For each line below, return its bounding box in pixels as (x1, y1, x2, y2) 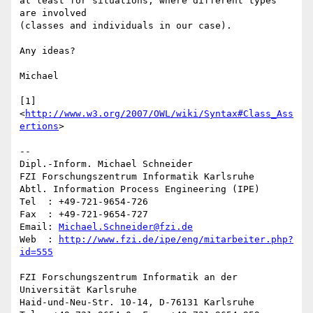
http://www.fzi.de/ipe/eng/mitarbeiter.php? (59, 234, 293, 245)
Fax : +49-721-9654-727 (20, 209, 148, 220)
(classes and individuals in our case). (20, 20, 232, 31)
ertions (20, 121, 59, 132)
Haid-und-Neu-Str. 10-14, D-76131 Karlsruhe (20, 297, 254, 308)
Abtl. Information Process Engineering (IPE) (20, 184, 260, 195)
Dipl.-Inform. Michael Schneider (20, 159, 193, 170)
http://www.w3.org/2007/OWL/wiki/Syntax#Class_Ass (25, 108, 293, 119)
